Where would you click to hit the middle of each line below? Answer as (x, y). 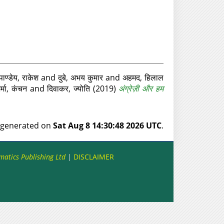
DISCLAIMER (93, 157)
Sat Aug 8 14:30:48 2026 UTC (107, 125)
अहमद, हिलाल (143, 77)
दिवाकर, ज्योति (68, 88)
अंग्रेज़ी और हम (141, 88)
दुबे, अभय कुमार (80, 77)
